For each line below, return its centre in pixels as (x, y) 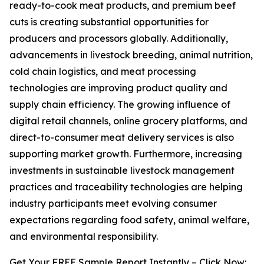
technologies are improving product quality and (118, 88)
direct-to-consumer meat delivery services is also (122, 138)
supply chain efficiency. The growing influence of (120, 105)
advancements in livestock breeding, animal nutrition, (131, 55)
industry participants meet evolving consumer (113, 204)
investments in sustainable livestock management (122, 171)
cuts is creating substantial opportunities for (109, 22)
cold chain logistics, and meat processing (103, 72)
